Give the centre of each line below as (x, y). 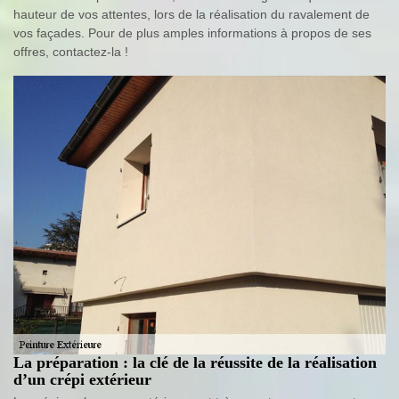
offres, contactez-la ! (71, 51)
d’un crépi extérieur (82, 380)
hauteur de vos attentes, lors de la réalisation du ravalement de (191, 14)
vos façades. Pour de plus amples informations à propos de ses (192, 33)
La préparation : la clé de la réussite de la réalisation (195, 363)
